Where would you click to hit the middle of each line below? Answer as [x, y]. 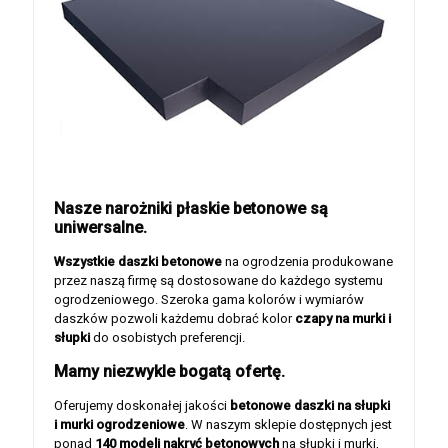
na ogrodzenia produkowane [307, 262]
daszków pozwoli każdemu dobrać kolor [174, 319]
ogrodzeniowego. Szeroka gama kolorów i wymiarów [209, 300]
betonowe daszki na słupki [310, 406]
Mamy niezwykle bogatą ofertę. [169, 372]
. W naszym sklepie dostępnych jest [288, 425]
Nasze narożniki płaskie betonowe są [191, 209]
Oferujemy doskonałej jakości [142, 406]
